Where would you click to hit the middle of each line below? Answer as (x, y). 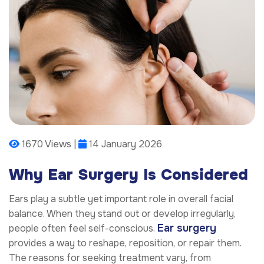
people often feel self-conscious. (83, 228)
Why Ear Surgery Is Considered (128, 175)
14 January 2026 (124, 144)
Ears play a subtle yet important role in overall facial (121, 199)
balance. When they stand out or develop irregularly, (122, 213)
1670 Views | (49, 144)
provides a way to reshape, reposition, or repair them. (125, 243)
